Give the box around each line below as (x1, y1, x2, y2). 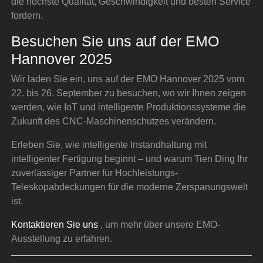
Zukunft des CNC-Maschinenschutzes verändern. (11, 116, 217, 126)
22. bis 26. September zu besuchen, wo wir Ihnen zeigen (11, 87, 247, 98)
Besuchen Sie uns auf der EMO (11, 32, 220, 49)
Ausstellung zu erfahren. (11, 233, 113, 244)
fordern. (11, 10, 43, 21)
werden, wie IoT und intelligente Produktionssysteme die (11, 102, 247, 112)
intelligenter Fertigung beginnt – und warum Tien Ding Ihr (11, 153, 248, 164)
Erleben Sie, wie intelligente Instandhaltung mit (11, 139, 207, 150)
